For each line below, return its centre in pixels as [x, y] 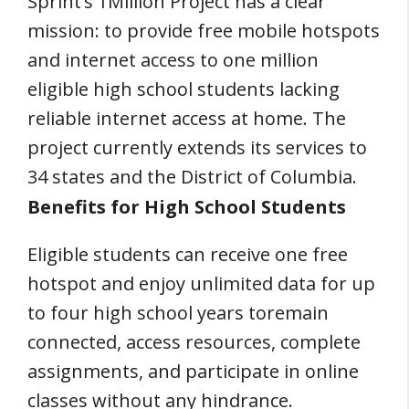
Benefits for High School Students [187, 207]
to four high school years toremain [178, 313]
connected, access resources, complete [194, 342]
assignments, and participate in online [193, 371]
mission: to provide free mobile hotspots [204, 30]
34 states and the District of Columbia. [192, 176]
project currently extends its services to [197, 147]
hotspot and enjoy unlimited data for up [201, 283]
